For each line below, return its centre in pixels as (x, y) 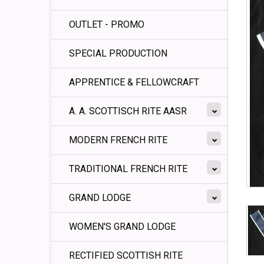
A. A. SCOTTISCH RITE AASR (128, 111)
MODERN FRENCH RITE (118, 140)
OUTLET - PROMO (107, 24)
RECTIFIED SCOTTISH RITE (126, 255)
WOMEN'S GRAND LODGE (122, 227)
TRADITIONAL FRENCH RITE (128, 169)
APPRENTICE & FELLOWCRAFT (134, 82)
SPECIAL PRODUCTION (118, 53)
